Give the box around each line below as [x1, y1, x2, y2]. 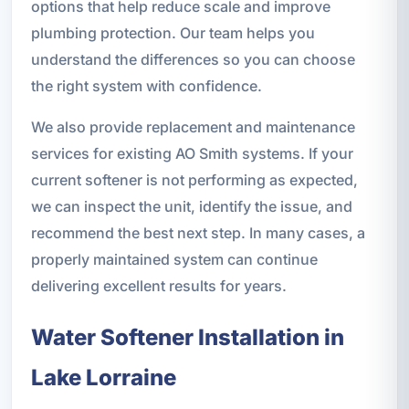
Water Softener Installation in [30, 323, 344, 351]
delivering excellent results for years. [30, 276, 287, 295]
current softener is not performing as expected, [30, 170, 358, 189]
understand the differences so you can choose [30, 49, 355, 68]
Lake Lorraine [30, 363, 176, 391]
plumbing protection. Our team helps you [30, 23, 315, 42]
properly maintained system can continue [30, 249, 318, 268]
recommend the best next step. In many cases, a [30, 223, 365, 242]
